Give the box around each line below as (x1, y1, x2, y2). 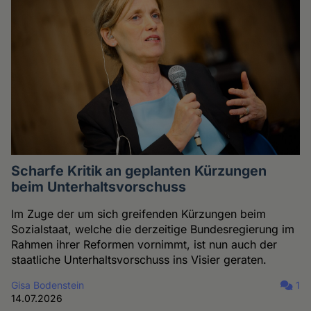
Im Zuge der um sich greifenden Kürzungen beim (11, 207, 267, 221)
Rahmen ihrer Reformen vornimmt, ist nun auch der (11, 237, 278, 252)
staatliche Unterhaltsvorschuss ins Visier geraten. (11, 253, 267, 267)
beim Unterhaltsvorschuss (11, 178, 187, 196)
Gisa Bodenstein (11, 279, 85, 292)
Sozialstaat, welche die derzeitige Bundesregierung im (11, 222, 295, 237)
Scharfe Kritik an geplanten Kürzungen (11, 162, 267, 180)
